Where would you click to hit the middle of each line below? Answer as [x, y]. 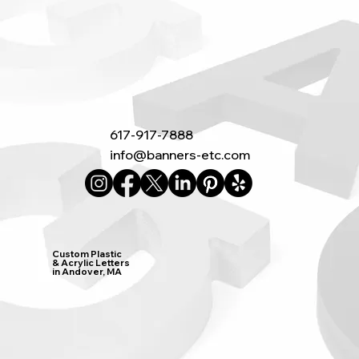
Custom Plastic [87, 254]
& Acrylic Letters [91, 263]
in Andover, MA [87, 272]
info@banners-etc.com [179, 154]
